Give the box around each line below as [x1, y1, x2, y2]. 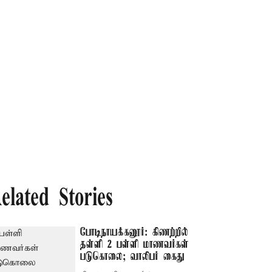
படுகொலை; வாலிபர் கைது [80, 251, 185, 263]
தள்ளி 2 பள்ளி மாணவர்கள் [80, 239, 189, 251]
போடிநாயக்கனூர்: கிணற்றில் [80, 226, 189, 239]
